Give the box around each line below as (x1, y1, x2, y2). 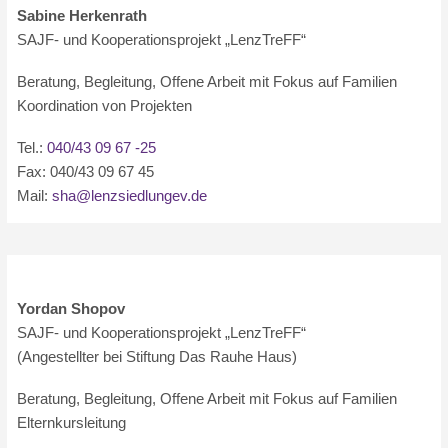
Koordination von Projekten (17, 97, 193, 114)
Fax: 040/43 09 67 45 (17, 163, 155, 180)
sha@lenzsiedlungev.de (52, 187, 208, 204)
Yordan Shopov (17, 300, 126, 317)
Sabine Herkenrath (17, 7, 148, 24)
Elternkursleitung (17, 414, 127, 431)
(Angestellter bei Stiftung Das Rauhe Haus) (17, 348, 298, 365)
